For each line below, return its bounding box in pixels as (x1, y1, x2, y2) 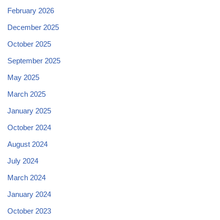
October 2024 (7, 123, 51, 132)
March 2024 (7, 173, 46, 182)
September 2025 (7, 56, 60, 65)
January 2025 (7, 107, 51, 115)
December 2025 (7, 23, 59, 32)
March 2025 (7, 90, 46, 99)
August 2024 (7, 140, 48, 149)
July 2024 (7, 157, 38, 165)
